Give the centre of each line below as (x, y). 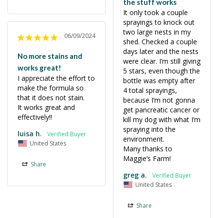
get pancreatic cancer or (161, 110)
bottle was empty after (159, 81)
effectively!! (35, 117)
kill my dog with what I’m (162, 120)
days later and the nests (161, 52)
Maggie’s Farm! (147, 159)
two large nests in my (157, 32)
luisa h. (30, 134)
